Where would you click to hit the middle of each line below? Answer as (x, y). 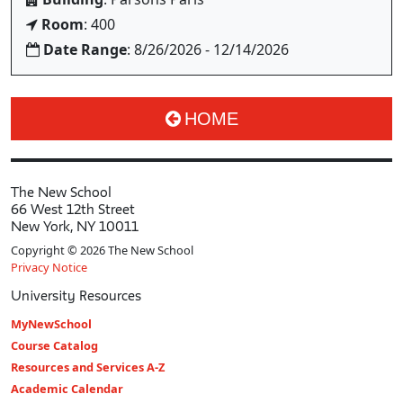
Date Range (85, 49)
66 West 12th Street (73, 209)
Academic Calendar (67, 389)
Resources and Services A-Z (88, 367)
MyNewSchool (51, 324)
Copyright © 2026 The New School (102, 250)
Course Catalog (54, 345)
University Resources (76, 296)
